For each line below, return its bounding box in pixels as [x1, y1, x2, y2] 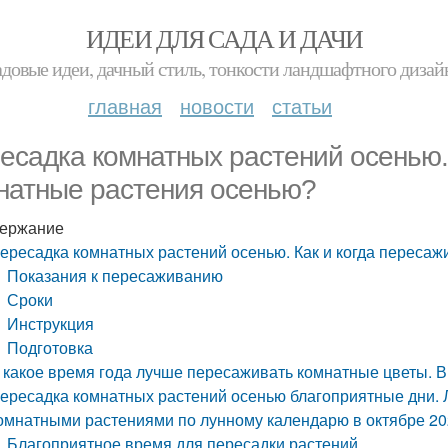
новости [180, 91, 254, 120]
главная [88, 91, 162, 120]
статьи [272, 91, 332, 120]
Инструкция [7, 312, 95, 335]
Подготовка [7, 336, 94, 359]
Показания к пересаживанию [7, 264, 224, 287]
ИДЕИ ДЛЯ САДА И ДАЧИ [85, 21, 363, 55]
